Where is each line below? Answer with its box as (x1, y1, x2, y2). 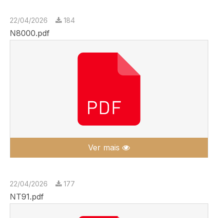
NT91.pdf (10, 192, 44, 201)
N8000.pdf (10, 28, 50, 38)
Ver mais (88, 143, 122, 152)
